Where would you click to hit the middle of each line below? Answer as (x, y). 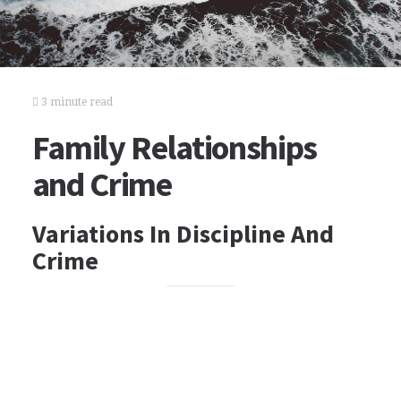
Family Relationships (175, 147)
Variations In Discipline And (183, 234)
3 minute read (75, 102)
